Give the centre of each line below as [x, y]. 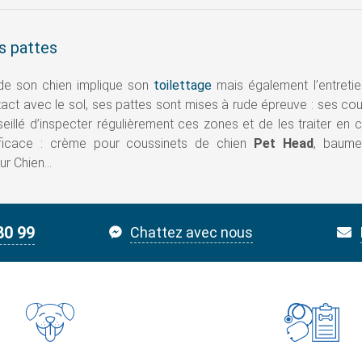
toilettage [183, 86]
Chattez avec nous [192, 233]
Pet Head [284, 144]
